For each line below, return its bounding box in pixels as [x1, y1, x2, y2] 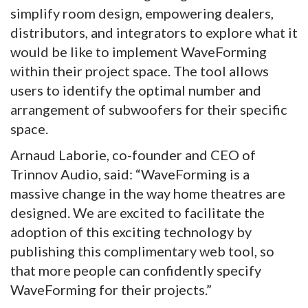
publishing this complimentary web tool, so [10, 243, 274, 260]
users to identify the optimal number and [10, 82, 261, 99]
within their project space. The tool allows [10, 63, 269, 80]
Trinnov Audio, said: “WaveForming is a [10, 166, 250, 183]
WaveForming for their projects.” [10, 281, 212, 298]
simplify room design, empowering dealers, [10, 5, 274, 22]
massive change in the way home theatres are [10, 185, 285, 202]
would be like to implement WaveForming [10, 43, 267, 60]
